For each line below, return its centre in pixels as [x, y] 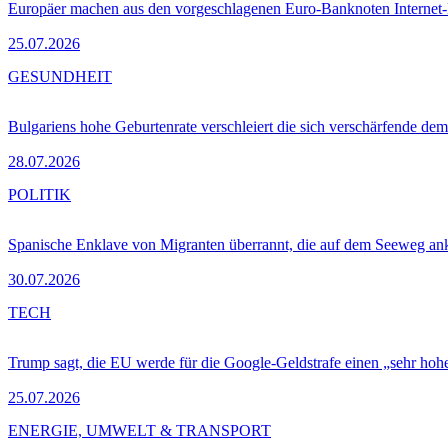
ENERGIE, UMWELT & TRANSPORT [139, 430]
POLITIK [39, 194]
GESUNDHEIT [60, 76]
